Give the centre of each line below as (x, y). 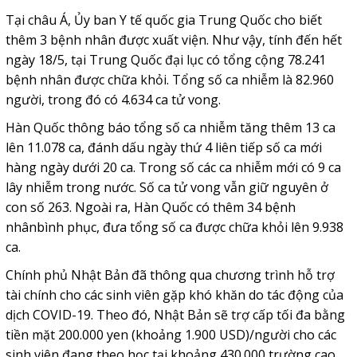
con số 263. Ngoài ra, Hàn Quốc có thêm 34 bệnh (150, 207)
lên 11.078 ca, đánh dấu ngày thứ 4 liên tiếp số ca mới (163, 147)
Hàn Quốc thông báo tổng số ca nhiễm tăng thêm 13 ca (170, 127)
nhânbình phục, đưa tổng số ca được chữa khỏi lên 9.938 (174, 227)
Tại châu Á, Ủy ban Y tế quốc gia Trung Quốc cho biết (163, 20)
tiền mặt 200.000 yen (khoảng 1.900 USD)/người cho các (171, 334)
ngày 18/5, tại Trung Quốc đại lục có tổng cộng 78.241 (165, 59)
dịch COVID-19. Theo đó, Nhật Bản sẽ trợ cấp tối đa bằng (175, 314)
